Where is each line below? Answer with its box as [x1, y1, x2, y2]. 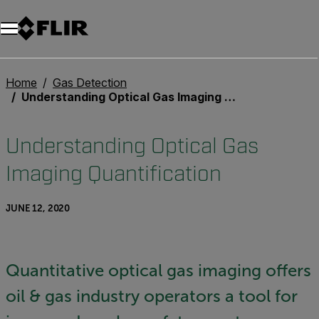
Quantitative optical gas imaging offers [6, 261, 311, 280]
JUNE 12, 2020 [6, 203, 70, 214]
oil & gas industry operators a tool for [6, 287, 298, 305]
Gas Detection [53, 75, 127, 90]
